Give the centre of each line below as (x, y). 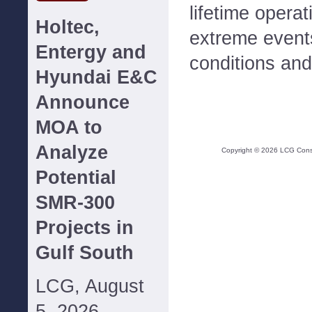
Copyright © (241, 150)
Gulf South (85, 253)
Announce (83, 102)
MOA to (69, 127)
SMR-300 (75, 203)
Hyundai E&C (96, 77)
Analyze (72, 153)
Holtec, (68, 27)
